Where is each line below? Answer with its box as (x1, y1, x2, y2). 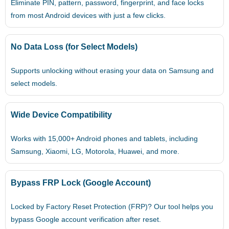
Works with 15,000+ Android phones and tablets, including (11, 134, 198, 143)
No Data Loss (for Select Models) (11, 42, 138, 52)
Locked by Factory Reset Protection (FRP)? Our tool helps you (11, 202, 213, 211)
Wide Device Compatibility (11, 110, 112, 120)
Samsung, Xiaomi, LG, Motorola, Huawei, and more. (11, 147, 179, 156)
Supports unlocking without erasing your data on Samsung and (11, 66, 214, 75)
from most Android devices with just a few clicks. (11, 11, 166, 20)
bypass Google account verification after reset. (11, 215, 161, 223)
